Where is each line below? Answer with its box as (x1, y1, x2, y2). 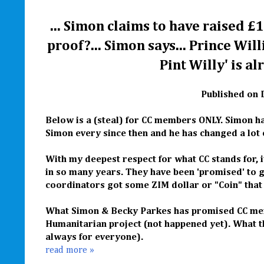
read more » (45, 246, 94, 256)
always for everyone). (45, 233, 146, 243)
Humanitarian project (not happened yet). (45, 220, 233, 230)
